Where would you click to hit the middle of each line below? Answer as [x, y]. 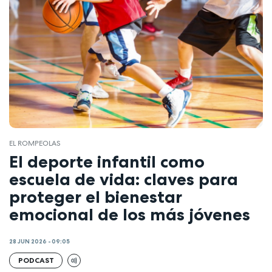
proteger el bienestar [96, 197]
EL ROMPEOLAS [35, 143]
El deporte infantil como [107, 162]
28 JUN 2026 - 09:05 [39, 241]
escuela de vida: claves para [124, 179]
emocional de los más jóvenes [130, 215]
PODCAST [36, 260]
